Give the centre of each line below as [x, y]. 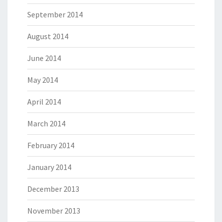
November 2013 [54, 211]
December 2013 [53, 189]
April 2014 [44, 102]
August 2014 [48, 36]
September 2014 [55, 15]
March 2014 [46, 124]
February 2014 [51, 145]
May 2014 [43, 80]
